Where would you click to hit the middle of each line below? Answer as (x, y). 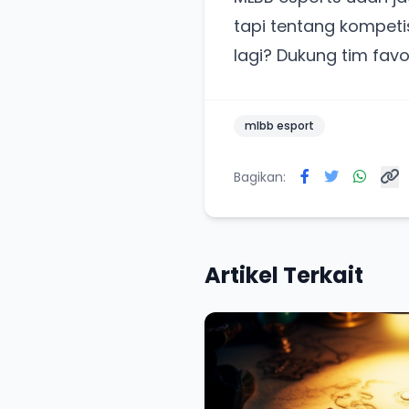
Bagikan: (260, 178)
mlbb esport (279, 126)
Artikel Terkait (284, 276)
